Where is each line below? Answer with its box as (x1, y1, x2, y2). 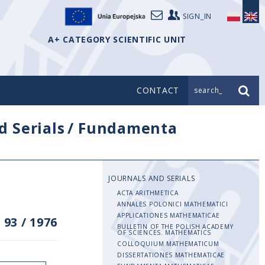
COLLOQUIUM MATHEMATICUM (117, 240, 219, 248)
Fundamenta (78, 118, 177, 138)
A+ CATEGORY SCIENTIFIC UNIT (48, 34, 186, 45)
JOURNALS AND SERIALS (108, 173, 195, 183)
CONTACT (137, 85, 179, 96)
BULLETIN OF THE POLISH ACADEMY (117, 222, 234, 231)
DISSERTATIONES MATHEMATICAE (117, 251, 225, 259)
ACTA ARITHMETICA (117, 189, 179, 197)
